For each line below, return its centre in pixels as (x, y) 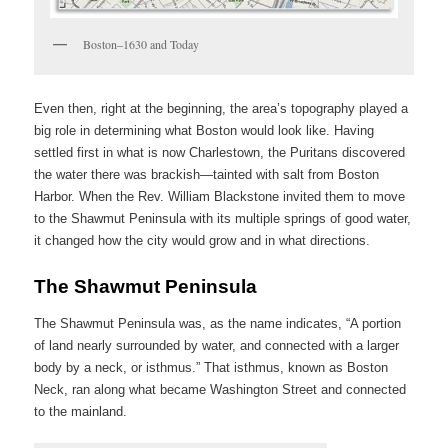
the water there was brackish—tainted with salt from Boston (207, 174)
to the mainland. (81, 412)
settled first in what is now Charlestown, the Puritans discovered (220, 152)
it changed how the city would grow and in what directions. (202, 240)
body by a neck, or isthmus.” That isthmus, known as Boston (211, 368)
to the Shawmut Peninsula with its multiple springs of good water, (223, 218)
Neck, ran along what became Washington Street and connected (220, 390)
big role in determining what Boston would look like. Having (204, 130)
